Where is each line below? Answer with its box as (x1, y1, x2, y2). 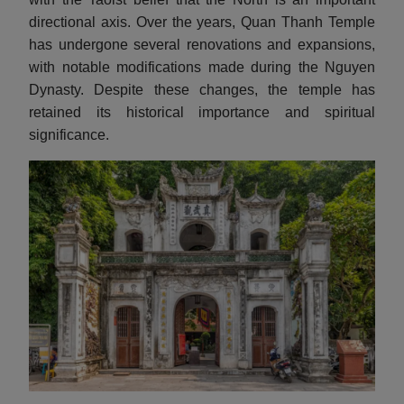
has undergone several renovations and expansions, (29, 37, 375, 52)
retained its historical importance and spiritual (29, 105, 375, 120)
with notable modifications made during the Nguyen (29, 60, 375, 75)
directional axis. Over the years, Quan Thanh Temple (29, 14, 375, 30)
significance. (29, 127, 109, 142)
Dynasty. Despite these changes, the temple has (29, 82, 375, 97)
